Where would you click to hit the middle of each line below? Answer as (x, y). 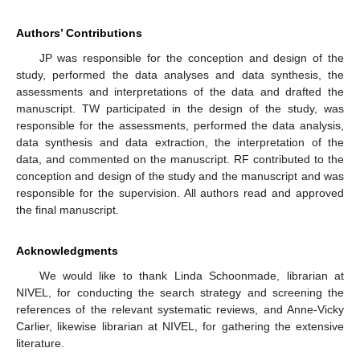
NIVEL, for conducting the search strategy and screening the (180, 292)
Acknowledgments (67, 250)
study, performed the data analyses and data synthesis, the (180, 74)
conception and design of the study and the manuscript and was (180, 176)
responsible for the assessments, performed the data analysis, (180, 125)
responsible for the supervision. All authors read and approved (180, 192)
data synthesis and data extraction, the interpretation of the (180, 142)
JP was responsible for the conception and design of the (191, 57)
